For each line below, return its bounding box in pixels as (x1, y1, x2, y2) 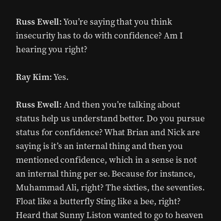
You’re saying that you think (62, 16, 172, 28)
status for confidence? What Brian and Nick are (16, 126, 200, 138)
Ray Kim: (16, 71, 54, 83)
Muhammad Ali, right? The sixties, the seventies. (16, 182, 205, 193)
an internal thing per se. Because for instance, (16, 168, 196, 180)
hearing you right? (16, 43, 87, 55)
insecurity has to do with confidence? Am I (16, 30, 183, 41)
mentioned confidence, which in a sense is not (16, 154, 197, 166)
